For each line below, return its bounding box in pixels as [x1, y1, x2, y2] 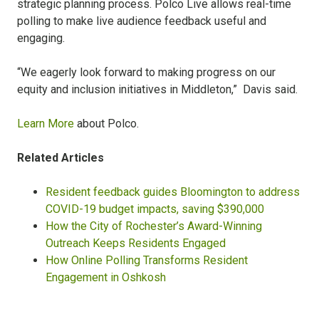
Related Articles [17, 151, 104, 165]
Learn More [17, 117, 74, 131]
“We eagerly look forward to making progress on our [17, 66, 276, 80]
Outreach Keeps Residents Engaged [46, 236, 226, 251]
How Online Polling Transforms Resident [46, 253, 248, 268]
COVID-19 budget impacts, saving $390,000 [46, 202, 264, 216]
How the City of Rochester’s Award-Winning [46, 219, 262, 234]
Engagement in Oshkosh [46, 271, 166, 285]
